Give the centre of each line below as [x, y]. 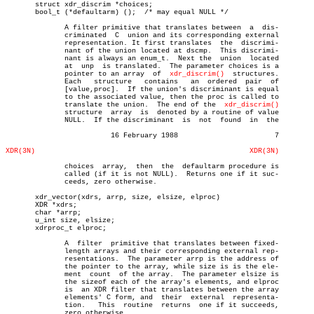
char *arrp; [43, 213]
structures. [252, 74]
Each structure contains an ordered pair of [22, 82]
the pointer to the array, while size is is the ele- [22, 267]
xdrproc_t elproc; [56, 228]
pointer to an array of [104, 74]
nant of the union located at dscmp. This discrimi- [22, 51]
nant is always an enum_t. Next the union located [22, 59]
